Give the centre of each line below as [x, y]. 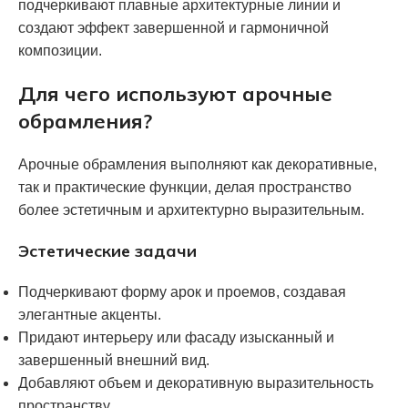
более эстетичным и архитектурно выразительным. [191, 209]
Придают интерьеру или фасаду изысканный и [176, 337]
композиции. [60, 50]
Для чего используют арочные [175, 93]
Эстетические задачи [107, 250]
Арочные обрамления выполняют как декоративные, [198, 164]
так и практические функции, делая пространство [185, 187]
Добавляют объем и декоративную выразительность [196, 382]
